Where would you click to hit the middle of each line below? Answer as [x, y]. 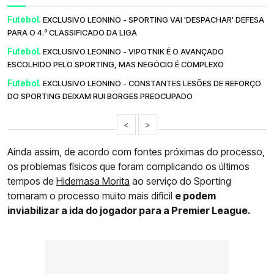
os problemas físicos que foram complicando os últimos [128, 166]
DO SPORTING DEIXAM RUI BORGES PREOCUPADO [100, 96]
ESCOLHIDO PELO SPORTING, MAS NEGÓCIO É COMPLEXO [116, 64]
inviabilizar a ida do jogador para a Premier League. [129, 210]
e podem [195, 195]
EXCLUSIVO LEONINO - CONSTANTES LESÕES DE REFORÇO [152, 83]
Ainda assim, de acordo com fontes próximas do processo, [136, 151]
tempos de [32, 181]
